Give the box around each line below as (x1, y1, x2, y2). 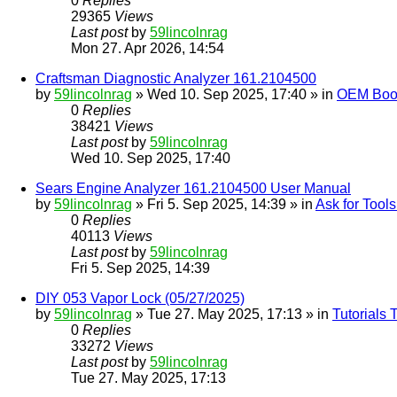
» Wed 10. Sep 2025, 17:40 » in (132, 87, 337, 103)
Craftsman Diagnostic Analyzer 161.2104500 (35, 71, 316, 87)
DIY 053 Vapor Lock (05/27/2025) (35, 291, 245, 307)
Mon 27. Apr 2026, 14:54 (71, 41, 224, 57)
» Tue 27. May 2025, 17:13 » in (132, 307, 332, 323)
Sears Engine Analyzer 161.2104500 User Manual (35, 181, 351, 197)
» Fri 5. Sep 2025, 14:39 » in (132, 197, 315, 213)
